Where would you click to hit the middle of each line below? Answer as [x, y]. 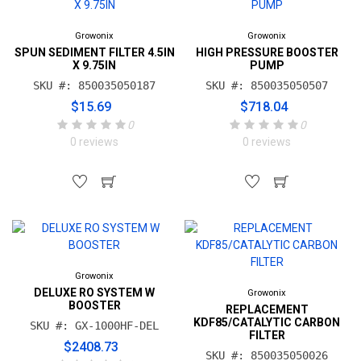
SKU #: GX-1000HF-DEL [94, 326]
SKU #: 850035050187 [94, 85]
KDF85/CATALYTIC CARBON [267, 322]
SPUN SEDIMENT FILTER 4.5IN [94, 52]
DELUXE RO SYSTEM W [94, 293]
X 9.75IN [94, 65]
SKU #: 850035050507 [267, 85]
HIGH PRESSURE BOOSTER [267, 52]
